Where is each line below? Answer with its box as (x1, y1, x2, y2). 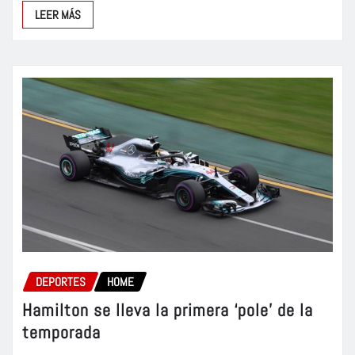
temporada (22, 321, 101, 344)
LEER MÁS (35, 6, 81, 22)
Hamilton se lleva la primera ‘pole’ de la (22, 299, 313, 322)
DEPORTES (36, 273, 86, 289)
